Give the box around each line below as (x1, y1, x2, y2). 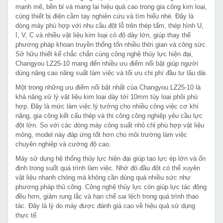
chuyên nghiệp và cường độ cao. (15, 140, 111, 148)
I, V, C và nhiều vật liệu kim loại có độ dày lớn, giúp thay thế (15, 31, 191, 39)
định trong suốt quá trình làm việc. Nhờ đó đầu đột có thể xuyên (15, 164, 200, 172)
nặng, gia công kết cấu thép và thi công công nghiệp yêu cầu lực (15, 111, 203, 119)
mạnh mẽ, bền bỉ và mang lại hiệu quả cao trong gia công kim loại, (15, 2, 207, 10)
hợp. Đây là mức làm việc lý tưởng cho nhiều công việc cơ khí (15, 102, 199, 110)
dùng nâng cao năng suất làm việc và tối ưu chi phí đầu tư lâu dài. (15, 69, 208, 77)
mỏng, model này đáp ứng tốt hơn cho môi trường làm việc (15, 130, 187, 138)
